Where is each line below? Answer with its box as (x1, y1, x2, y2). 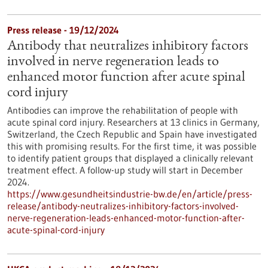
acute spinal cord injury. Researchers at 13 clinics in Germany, (7, 116, 260, 128)
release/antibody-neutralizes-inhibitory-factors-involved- (7, 200, 239, 212)
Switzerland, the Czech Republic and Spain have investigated (7, 128, 257, 140)
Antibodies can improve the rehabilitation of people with (7, 104, 238, 116)
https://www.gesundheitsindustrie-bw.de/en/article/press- (7, 188, 252, 200)
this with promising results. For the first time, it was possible (7, 140, 257, 152)
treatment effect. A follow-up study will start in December (7, 164, 243, 176)
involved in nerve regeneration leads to (7, 55, 219, 69)
